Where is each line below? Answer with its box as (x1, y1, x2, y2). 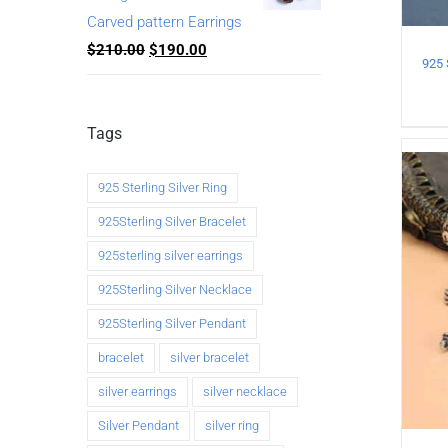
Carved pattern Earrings (87, 12, 242, 31)
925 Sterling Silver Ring (98, 179, 227, 195)
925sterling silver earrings (98, 247, 243, 263)
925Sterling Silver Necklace (98, 281, 252, 297)
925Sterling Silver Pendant (98, 315, 246, 331)
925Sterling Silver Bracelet (98, 213, 246, 229)
